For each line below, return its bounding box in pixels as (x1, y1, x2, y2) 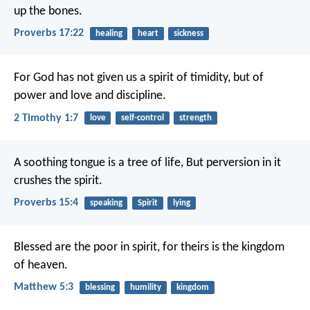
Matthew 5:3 (14, 282, 73, 293)
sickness (173, 29, 203, 39)
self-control (120, 113, 164, 123)
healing (95, 29, 122, 39)
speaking (89, 198, 122, 208)
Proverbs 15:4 (14, 197, 78, 208)
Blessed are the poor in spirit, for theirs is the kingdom (14, 241, 284, 255)
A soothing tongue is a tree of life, (14, 156, 183, 170)
